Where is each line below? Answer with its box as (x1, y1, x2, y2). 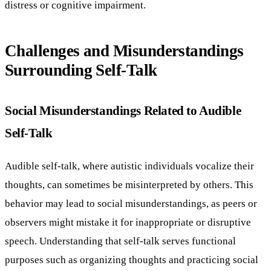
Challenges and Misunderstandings (5, 41, 244, 60)
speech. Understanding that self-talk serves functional (5, 234, 236, 247)
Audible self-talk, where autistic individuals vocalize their (5, 159, 254, 172)
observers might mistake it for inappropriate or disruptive (5, 215, 251, 228)
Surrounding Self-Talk (5, 60, 157, 79)
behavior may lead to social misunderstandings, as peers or (5, 197, 257, 209)
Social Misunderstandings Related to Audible (5, 103, 241, 117)
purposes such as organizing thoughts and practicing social (5, 253, 258, 266)
